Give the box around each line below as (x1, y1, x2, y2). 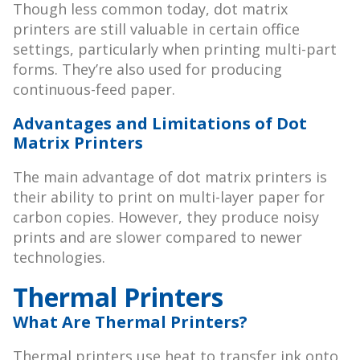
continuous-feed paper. (13, 80, 175, 100)
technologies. (13, 247, 105, 268)
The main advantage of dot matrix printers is (13, 167, 327, 187)
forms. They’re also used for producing (13, 59, 282, 80)
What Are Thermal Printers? (13, 311, 247, 333)
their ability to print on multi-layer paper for (13, 187, 325, 207)
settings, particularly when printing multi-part (13, 39, 337, 59)
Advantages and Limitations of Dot (13, 112, 307, 135)
